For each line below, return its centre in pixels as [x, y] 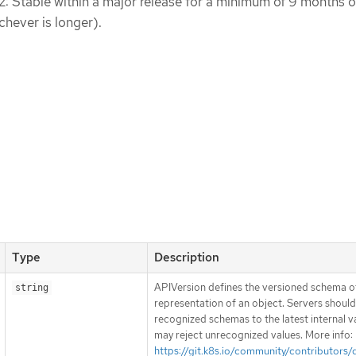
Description [187, 258]
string [32, 288]
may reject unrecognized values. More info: [253, 335]
